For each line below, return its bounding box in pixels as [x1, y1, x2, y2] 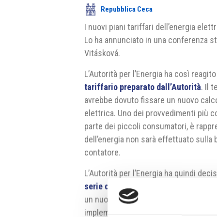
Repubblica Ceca [101, 5, 153, 14]
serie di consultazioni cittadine [84, 181, 198, 192]
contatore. [84, 147, 121, 158]
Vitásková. [84, 48, 121, 59]
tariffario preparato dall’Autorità [84, 82, 201, 93]
